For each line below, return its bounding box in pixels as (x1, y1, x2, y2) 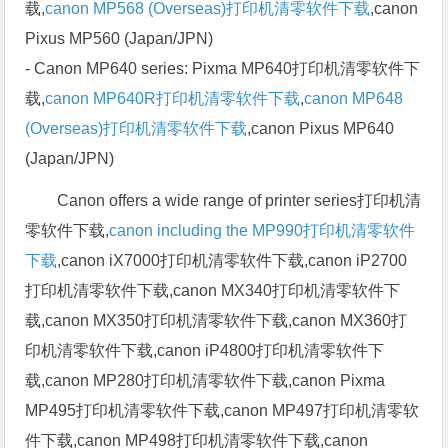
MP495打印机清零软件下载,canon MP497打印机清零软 (25, 401, 420, 419)
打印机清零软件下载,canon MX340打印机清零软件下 (25, 281, 401, 299)
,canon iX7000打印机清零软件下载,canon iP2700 (57, 251, 408, 269)
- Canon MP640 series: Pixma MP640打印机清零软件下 (25, 59, 421, 77)
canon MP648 (304, 89, 404, 107)
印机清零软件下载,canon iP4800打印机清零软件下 (25, 341, 385, 359)
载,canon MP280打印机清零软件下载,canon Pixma (25, 371, 386, 389)
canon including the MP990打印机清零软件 (109, 221, 416, 239)
